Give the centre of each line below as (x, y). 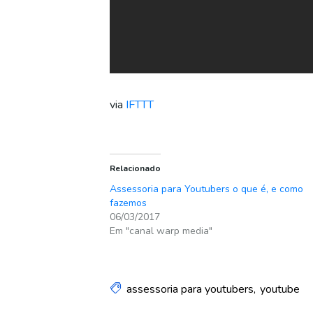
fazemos (128, 203)
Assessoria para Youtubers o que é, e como (206, 189)
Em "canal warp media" (161, 231)
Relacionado (135, 168)
